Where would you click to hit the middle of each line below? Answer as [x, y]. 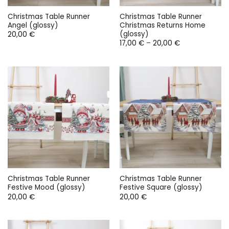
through [193, 63]
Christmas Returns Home [162, 25]
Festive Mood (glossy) [46, 188]
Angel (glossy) [33, 25]
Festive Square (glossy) [161, 188]
